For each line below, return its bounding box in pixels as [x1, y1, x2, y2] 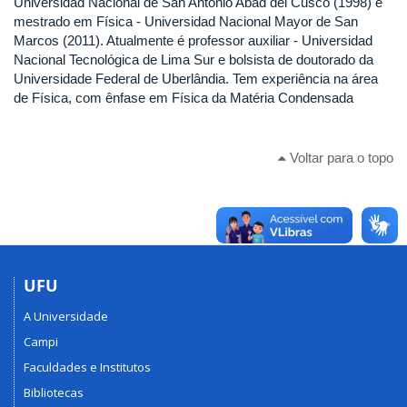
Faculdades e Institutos [24, 359, 151, 375]
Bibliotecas [24, 384, 84, 401]
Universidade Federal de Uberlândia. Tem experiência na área [14, 71, 378, 86]
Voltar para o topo [286, 149, 393, 165]
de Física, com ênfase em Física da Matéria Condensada [14, 90, 353, 105]
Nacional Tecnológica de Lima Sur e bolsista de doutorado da [14, 52, 373, 67]
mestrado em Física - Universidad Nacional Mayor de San [14, 14, 358, 29]
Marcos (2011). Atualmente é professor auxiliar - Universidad [14, 33, 372, 48]
